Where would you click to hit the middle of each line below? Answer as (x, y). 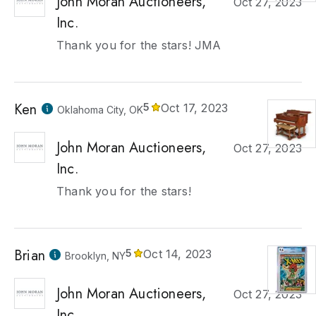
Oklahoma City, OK (100, 110)
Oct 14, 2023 (178, 254)
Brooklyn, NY (95, 256)
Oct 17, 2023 (194, 108)
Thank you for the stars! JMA (139, 45)
